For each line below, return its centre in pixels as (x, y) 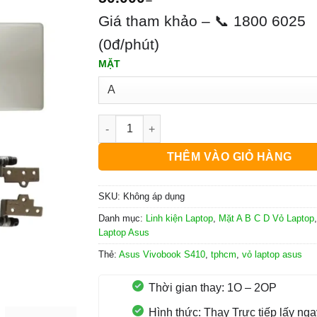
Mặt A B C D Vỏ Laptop (266, 219)
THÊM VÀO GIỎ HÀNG (229, 157)
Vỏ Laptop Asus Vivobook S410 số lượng (197, 122)
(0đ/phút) (129, 44)
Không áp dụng (154, 197)
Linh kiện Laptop (179, 219)
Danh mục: (122, 219)
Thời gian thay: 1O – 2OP (213, 288)
